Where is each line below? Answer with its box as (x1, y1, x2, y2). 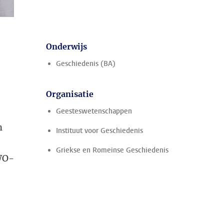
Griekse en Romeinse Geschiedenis (56, 145, 168, 155)
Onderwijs (46, 41, 87, 51)
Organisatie (46, 89, 93, 99)
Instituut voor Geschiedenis (56, 126, 143, 135)
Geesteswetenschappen (56, 106, 132, 116)
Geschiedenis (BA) (56, 59, 115, 68)
